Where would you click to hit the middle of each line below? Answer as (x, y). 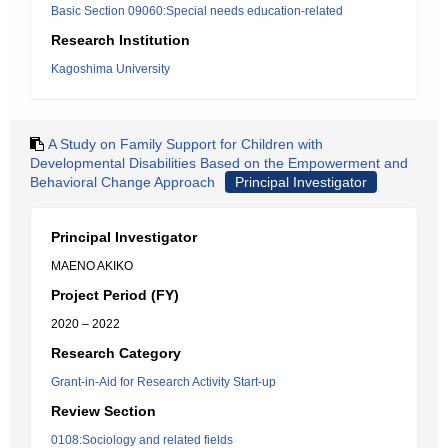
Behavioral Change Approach (122, 182)
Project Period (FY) (115, 295)
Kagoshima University (110, 69)
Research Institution (120, 40)
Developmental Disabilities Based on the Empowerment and (219, 163)
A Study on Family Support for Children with (185, 144)
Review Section (103, 411)
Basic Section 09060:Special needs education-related (197, 11)
